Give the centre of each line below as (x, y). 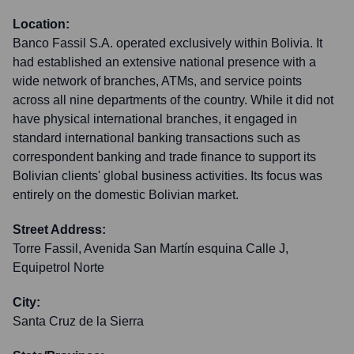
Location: (41, 24)
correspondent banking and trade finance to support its (164, 157)
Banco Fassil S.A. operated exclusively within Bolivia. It (168, 43)
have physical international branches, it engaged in (155, 119)
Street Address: (59, 230)
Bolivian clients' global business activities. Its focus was (168, 176)
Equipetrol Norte (58, 267)
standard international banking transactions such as (156, 138)
